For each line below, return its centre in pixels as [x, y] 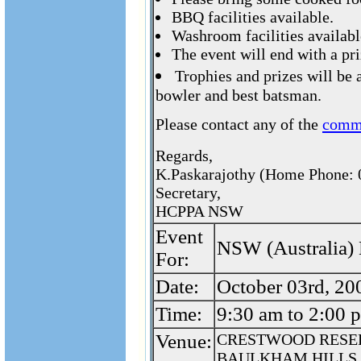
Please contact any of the [239, 124]
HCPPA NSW [199, 211]
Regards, [184, 156]
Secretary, [188, 193]
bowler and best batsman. [239, 95]
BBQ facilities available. [253, 17]
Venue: [184, 341]
